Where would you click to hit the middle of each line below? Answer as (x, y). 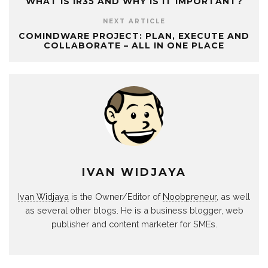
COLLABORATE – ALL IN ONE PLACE (134, 46)
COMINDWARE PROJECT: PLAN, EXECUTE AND (134, 36)
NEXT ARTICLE (134, 22)
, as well (233, 197)
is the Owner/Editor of (116, 197)
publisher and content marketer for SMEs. (134, 224)
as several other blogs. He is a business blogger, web (134, 211)
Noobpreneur (190, 197)
